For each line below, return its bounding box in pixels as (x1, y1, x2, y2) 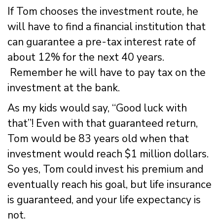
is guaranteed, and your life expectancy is (7, 192, 201, 207)
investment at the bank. (7, 80, 120, 95)
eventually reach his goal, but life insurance (7, 177, 212, 191)
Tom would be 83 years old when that (7, 131, 189, 146)
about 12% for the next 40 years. (7, 50, 164, 64)
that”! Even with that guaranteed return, (7, 116, 198, 130)
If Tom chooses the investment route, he (7, 4, 198, 18)
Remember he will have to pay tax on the (7, 65, 206, 79)
